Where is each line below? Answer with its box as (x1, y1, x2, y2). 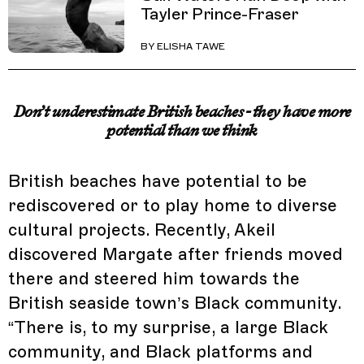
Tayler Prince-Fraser (140, 4, 299, 25)
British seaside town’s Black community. (8, 292, 341, 314)
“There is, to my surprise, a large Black (8, 316, 328, 338)
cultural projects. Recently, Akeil (8, 219, 275, 240)
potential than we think (106, 119, 258, 140)
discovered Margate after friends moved (8, 243, 343, 265)
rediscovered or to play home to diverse (8, 194, 337, 216)
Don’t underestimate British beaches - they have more (13, 101, 351, 121)
